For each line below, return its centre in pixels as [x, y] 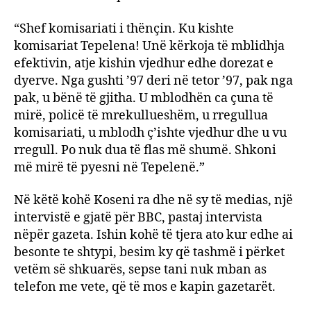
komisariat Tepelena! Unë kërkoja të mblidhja [149, 46]
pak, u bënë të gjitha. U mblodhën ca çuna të [144, 98]
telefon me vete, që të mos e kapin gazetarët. [145, 287]
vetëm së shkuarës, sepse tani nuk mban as [140, 270]
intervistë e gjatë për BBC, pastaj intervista [138, 218]
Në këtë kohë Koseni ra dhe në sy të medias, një [153, 200]
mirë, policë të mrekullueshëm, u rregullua [141, 115]
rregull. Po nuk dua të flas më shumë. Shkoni [145, 150]
